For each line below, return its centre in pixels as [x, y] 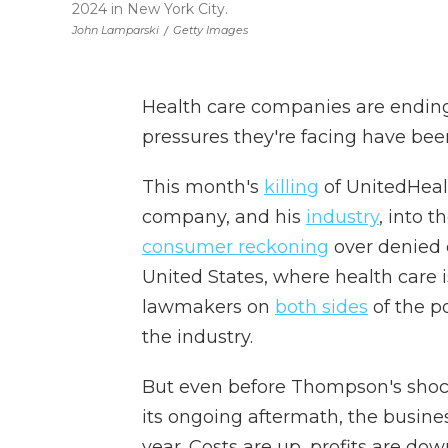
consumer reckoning [235, 247]
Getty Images [210, 30]
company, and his [224, 217]
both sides [321, 307]
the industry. [197, 337]
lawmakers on [208, 307]
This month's [203, 187]
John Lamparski [115, 30]
